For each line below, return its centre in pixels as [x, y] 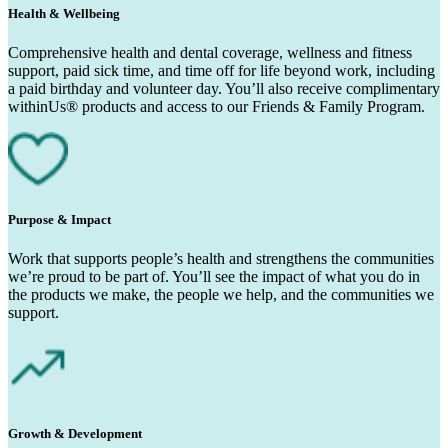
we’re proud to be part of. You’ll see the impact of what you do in [214, 277]
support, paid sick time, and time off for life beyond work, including [221, 71]
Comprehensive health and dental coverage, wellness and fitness [210, 53]
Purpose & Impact [59, 220]
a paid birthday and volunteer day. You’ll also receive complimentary [224, 89]
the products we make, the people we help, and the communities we [221, 295]
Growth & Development [75, 434]
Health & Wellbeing [64, 14]
